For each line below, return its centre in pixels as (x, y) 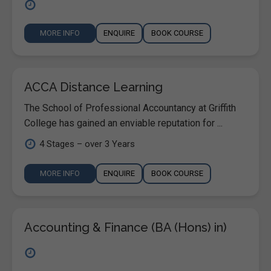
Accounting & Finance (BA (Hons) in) (126, 227)
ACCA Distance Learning (93, 87)
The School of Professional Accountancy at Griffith (130, 108)
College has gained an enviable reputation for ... (123, 123)
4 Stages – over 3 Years (87, 144)
